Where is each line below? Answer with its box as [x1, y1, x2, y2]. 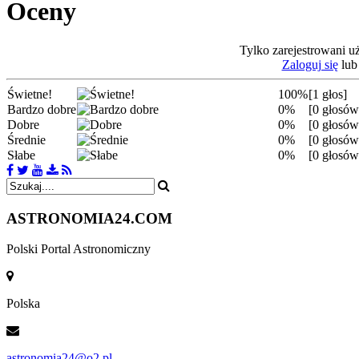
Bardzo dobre [7, 102, 76, 116]
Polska [6, 296, 40, 311]
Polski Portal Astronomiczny [6, 242, 151, 256]
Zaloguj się [281, 57, 338, 71]
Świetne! [7, 87, 52, 101]
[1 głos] [309, 87, 347, 101]
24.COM [115, 209, 172, 227]
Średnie [7, 132, 46, 147]
